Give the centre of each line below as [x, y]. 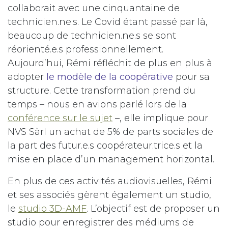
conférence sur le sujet [60, 118]
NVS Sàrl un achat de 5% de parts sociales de [110, 132]
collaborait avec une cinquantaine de [94, 8]
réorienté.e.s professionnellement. [85, 50]
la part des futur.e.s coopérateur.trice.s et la [105, 146]
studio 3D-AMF [52, 209]
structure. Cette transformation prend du [102, 91]
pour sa [191, 77]
